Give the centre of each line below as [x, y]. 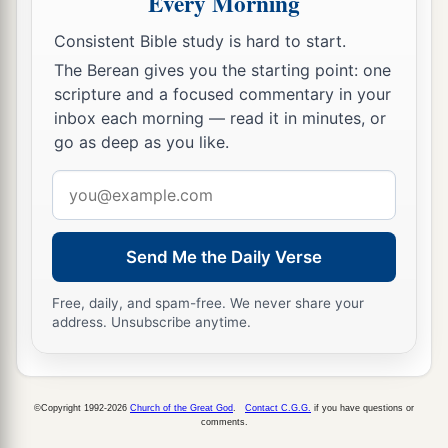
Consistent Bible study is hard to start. [200, 40]
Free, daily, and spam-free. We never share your [208, 303]
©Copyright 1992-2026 [82, 407]
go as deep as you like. [141, 142]
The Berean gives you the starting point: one [222, 70]
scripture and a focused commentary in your [222, 94]
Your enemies [100, 24]
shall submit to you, [226, 24]
